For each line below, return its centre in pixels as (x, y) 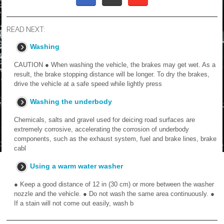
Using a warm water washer (76, 166)
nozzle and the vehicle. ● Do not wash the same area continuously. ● (114, 194)
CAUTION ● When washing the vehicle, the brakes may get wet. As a (115, 65)
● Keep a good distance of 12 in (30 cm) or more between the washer (114, 184)
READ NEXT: (26, 29)
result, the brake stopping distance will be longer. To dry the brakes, (112, 74)
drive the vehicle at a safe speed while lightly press (88, 84)
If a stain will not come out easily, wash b (74, 203)
